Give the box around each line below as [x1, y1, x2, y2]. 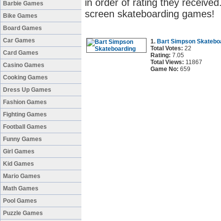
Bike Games [3, 12, 37, 19]
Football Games [3, 123, 47, 130]
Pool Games [3, 197, 37, 204]
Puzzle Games [3, 210, 43, 217]
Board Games [3, 25, 42, 32]
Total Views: [150, 59, 184, 66]
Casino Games [3, 62, 44, 69]
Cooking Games [3, 74, 48, 81]
